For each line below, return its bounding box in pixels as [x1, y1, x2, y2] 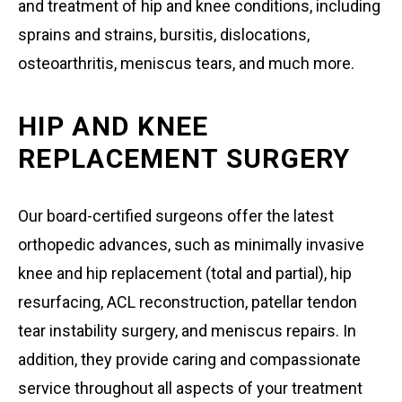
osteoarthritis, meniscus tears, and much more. [18, 53, 354, 73]
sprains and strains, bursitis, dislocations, [18, 24, 310, 44]
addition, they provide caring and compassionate [18, 349, 361, 369]
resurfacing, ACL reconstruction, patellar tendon [18, 292, 357, 311]
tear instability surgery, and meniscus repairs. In [18, 320, 356, 340]
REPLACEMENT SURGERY [18, 142, 351, 174]
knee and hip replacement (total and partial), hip [18, 263, 352, 283]
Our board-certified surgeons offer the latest [18, 205, 334, 225]
